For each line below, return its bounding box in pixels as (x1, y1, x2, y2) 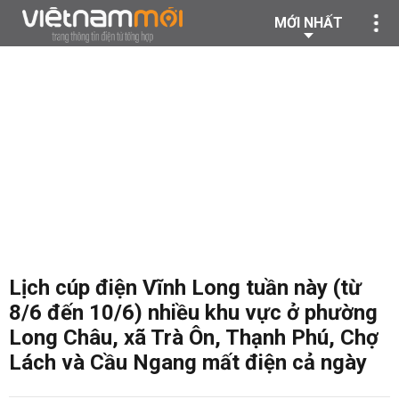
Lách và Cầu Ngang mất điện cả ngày (9, 350, 367, 375)
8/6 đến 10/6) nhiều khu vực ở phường (9, 300, 378, 325)
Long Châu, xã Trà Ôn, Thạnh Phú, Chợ (9, 325, 379, 350)
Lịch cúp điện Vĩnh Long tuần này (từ (9, 275, 362, 300)
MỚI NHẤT (274, 14, 343, 31)
